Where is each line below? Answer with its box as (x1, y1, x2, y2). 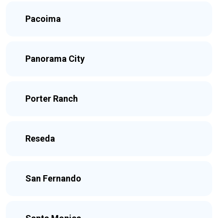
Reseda (25, 133, 55, 144)
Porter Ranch (25, 93, 78, 104)
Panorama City (25, 54, 85, 64)
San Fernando (25, 173, 81, 183)
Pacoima (25, 14, 61, 24)
